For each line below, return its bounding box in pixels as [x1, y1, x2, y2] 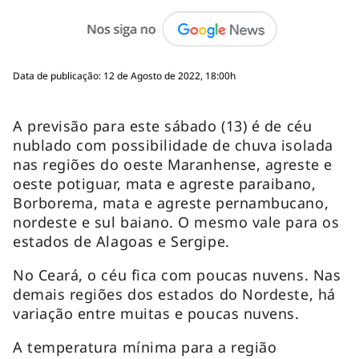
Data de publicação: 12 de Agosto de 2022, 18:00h [13, 68, 236, 83]
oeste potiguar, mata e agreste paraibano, [13, 173, 317, 193]
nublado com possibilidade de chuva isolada [13, 135, 333, 155]
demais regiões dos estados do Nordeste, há [13, 284, 336, 304]
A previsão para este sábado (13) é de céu [13, 115, 313, 135]
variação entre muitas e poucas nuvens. [13, 303, 300, 323]
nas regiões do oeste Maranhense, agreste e [13, 154, 333, 174]
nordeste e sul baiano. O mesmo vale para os [13, 212, 340, 232]
